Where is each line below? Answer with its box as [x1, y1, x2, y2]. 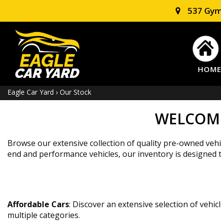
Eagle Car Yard [7, 87, 56, 97]
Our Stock [60, 87, 91, 97]
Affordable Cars [7, 199, 69, 210]
